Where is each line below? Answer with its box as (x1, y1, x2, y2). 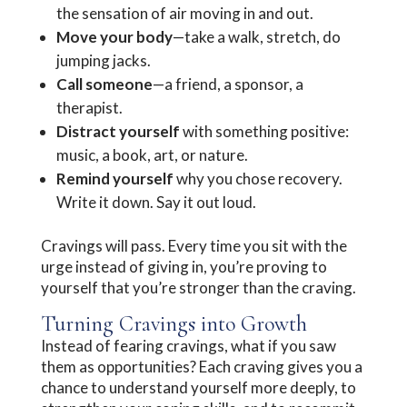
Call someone (55, 74, 153, 94)
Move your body (55, 26, 173, 46)
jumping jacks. (55, 50, 151, 70)
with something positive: (179, 121, 349, 141)
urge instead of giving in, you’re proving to (40, 256, 327, 276)
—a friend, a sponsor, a (152, 74, 303, 94)
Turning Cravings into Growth (40, 310, 307, 337)
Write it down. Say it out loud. (55, 192, 256, 212)
